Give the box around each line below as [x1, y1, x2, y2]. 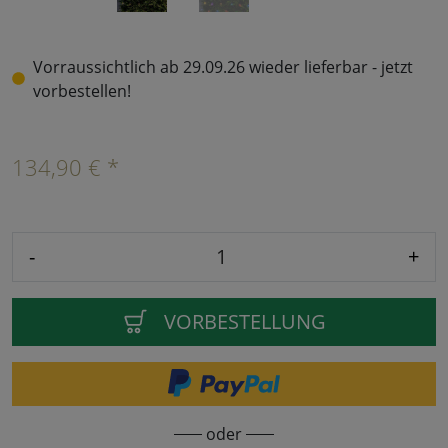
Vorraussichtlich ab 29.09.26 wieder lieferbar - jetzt [33, 55, 414, 78]
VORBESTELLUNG [163, 307, 326, 335]
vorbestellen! [33, 79, 132, 102]
